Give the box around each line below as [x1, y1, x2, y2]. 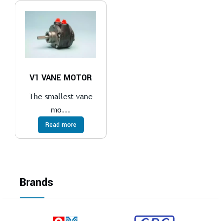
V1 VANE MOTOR [30, 72, 92, 84]
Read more [45, 120, 76, 130]
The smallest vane [29, 91, 93, 102]
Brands [20, 175, 53, 191]
